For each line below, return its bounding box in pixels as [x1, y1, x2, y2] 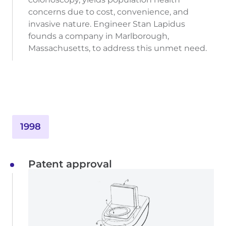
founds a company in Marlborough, [28, 31, 169, 41]
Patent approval [28, 157, 112, 170]
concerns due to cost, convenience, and [28, 7, 189, 17]
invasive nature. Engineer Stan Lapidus [28, 19, 185, 29]
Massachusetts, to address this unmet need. [28, 43, 207, 53]
